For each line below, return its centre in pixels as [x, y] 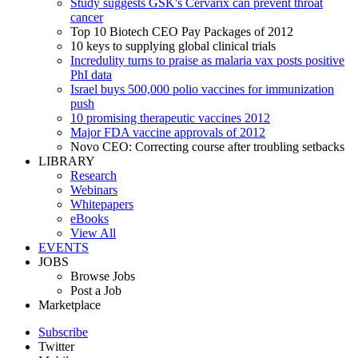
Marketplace [70, 304]
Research [93, 175]
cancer [87, 17]
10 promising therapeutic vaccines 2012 [170, 117]
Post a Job [96, 290]
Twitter [56, 346]
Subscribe [63, 332]
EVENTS [64, 247]
